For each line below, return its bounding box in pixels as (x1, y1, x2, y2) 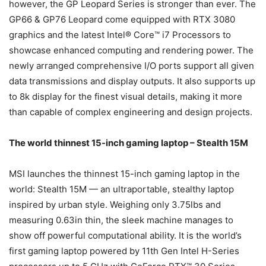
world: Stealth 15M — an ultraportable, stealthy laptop (9, 183, 234, 195)
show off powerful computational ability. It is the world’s (9, 230, 242, 242)
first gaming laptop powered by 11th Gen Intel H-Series (9, 245, 239, 257)
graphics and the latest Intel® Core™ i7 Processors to (9, 29, 231, 41)
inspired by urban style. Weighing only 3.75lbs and (9, 199, 221, 211)
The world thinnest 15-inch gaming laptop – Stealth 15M (9, 137, 248, 149)
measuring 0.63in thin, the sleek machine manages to (9, 214, 233, 226)
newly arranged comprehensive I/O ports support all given (9, 60, 254, 72)
